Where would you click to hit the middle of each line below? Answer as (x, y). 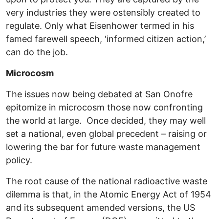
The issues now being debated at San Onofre (99, 94)
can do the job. (37, 52)
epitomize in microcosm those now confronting (104, 108)
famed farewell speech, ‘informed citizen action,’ (106, 39)
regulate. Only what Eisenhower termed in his (100, 26)
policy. (19, 160)
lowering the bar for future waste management (103, 147)
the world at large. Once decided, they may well (106, 121)
